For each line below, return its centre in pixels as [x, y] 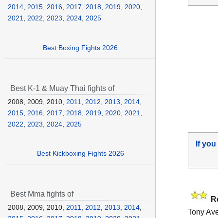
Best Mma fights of [42, 194]
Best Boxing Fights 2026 [80, 47]
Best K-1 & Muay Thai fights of [62, 88]
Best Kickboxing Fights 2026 [80, 154]
